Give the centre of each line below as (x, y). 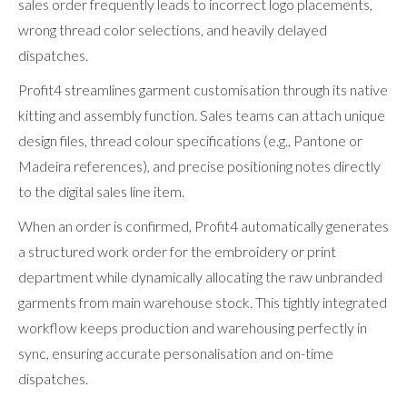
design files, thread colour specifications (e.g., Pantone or (190, 140)
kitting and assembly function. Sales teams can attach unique (202, 114)
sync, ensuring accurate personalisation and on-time (176, 352)
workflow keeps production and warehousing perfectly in (193, 327)
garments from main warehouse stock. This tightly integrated (203, 302)
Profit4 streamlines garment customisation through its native (203, 89)
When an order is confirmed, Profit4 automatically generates (203, 225)
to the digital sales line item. (101, 191)
